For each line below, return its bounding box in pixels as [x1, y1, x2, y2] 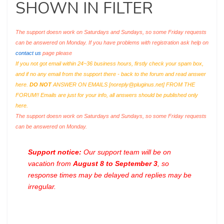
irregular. [28, 182, 56, 190]
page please [41, 50, 72, 56]
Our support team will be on [81, 148, 171, 156]
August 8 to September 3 [73, 159, 157, 167]
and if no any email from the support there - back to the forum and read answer [15, 71, 206, 77]
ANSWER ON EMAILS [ [51, 81, 110, 87]
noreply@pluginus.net [110, 81, 163, 87]
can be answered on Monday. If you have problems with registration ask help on [15, 39, 208, 45]
